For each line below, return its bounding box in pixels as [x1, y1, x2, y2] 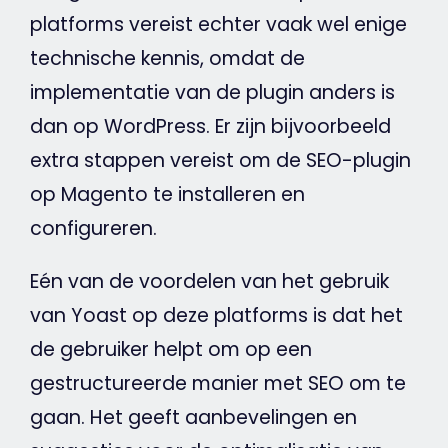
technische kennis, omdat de [29, 44, 305, 72]
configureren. [29, 214, 157, 242]
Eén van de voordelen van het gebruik [29, 267, 389, 295]
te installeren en [147, 180, 305, 208]
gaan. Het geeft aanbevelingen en [29, 403, 357, 431]
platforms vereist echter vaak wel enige [29, 10, 407, 38]
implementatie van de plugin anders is [29, 78, 395, 106]
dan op [29, 112, 104, 140]
